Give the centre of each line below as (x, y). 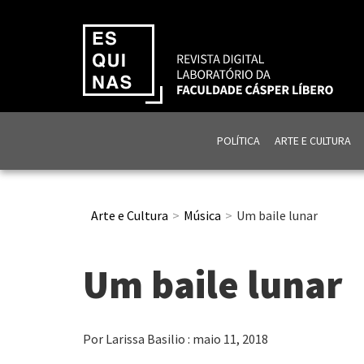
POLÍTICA (238, 141)
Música (202, 215)
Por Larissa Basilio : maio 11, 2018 (175, 339)
